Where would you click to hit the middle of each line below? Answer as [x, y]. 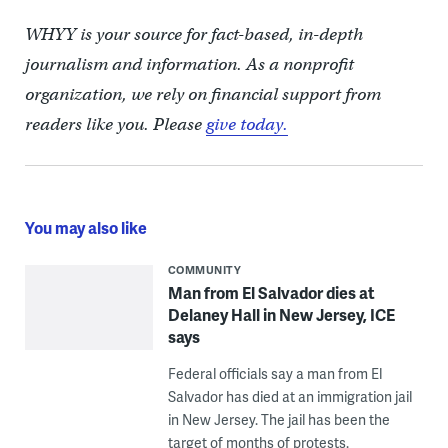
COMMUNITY [204, 270]
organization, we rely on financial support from [202, 95]
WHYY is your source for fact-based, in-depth [193, 35]
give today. [246, 125]
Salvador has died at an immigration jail [289, 397]
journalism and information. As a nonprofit [189, 65]
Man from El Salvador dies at [271, 293]
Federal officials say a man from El [274, 374]
